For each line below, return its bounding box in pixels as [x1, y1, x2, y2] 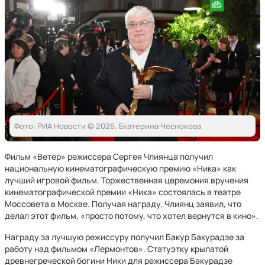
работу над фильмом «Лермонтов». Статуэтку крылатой [5, 243, 228, 254]
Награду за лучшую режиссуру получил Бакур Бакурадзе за [5, 231, 244, 243]
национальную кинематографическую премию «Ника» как [5, 163, 236, 174]
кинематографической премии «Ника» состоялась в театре [5, 186, 241, 198]
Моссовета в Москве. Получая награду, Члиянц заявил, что [5, 198, 241, 209]
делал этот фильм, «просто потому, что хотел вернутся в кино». [5, 210, 258, 221]
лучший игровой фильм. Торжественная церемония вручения [5, 174, 248, 186]
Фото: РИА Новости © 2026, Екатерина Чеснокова [14, 121, 201, 131]
